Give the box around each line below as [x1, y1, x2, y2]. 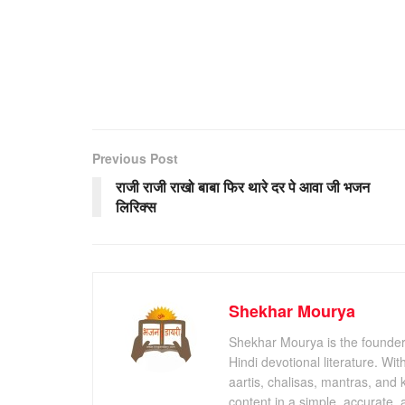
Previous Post [92, 148, 178, 167]
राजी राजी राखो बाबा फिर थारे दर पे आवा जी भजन [116, 175, 370, 197]
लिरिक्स [116, 195, 156, 217]
